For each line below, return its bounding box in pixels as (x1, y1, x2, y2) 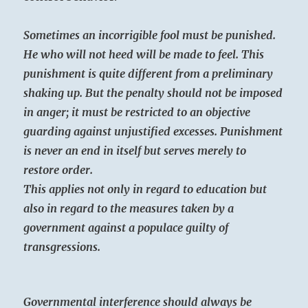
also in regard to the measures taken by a (23, 201, 234, 216)
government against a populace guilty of (23, 221, 229, 235)
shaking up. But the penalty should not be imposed (23, 86, 283, 100)
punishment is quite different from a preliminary (23, 67, 274, 81)
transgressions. (23, 240, 101, 254)
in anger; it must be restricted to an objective (23, 105, 251, 120)
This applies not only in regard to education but (23, 182, 267, 197)
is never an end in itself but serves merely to (23, 144, 247, 158)
